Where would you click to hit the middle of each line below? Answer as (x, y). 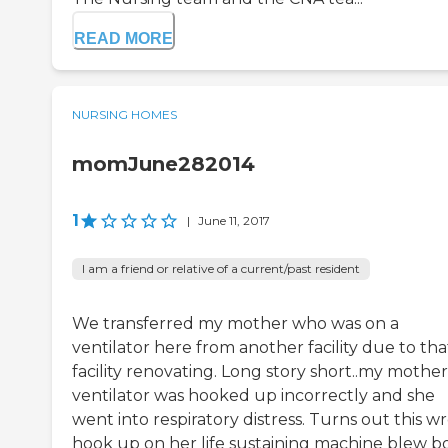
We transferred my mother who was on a (235, 324)
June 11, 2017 (234, 221)
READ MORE (123, 39)
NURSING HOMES (124, 115)
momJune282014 (163, 164)
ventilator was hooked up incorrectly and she (253, 396)
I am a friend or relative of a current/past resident (221, 269)
